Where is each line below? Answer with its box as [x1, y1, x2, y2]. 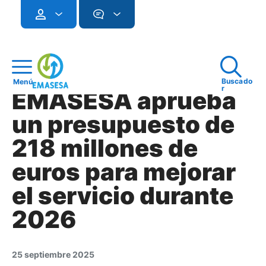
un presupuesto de [12, 110, 235, 139]
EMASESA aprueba [12, 86, 236, 115]
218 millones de [12, 134, 198, 163]
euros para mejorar [12, 157, 236, 186]
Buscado [221, 76, 253, 85]
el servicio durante [12, 181, 233, 210]
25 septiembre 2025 [12, 249, 94, 259]
